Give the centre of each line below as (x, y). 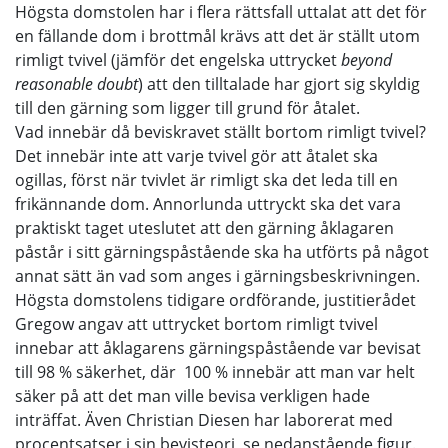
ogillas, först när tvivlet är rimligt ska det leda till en (206, 180)
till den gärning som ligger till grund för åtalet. (187, 108)
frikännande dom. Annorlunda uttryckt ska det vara (208, 204)
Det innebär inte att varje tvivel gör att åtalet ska (196, 156)
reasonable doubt (76, 84)
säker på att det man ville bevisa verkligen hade (192, 396)
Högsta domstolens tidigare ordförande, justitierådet (215, 300)
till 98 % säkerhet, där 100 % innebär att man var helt (215, 372)
